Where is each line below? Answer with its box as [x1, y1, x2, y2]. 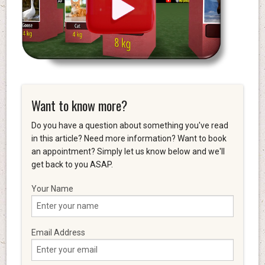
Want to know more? [31, 95, 127, 115]
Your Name [31, 183, 73, 193]
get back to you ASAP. [31, 159, 113, 169]
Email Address [31, 227, 85, 237]
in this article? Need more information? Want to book [31, 133, 227, 143]
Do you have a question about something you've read [31, 120, 228, 130]
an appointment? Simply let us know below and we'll [31, 146, 225, 156]
